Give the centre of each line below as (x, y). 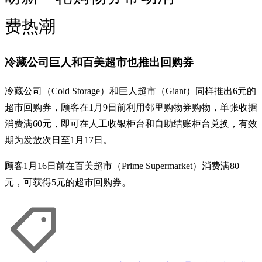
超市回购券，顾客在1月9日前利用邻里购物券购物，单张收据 (131, 107)
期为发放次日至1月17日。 (58, 140)
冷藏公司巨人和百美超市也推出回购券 (99, 63)
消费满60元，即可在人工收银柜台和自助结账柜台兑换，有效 (131, 123)
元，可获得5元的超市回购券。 (68, 182)
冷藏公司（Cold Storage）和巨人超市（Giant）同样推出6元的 (130, 91)
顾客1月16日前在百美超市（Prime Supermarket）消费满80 (122, 166)
